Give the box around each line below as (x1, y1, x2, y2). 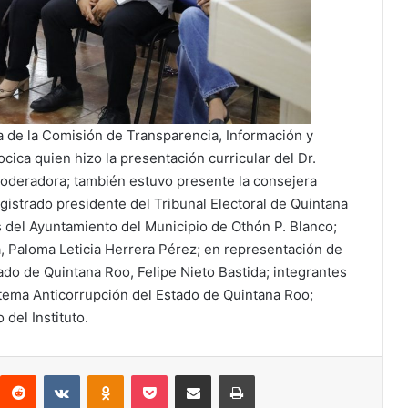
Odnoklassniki (123, 367, 201, 382)
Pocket (167, 367, 206, 382)
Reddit (36, 367, 72, 382)
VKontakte (79, 367, 138, 382)
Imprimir (254, 367, 299, 382)
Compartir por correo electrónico (210, 367, 274, 382)
